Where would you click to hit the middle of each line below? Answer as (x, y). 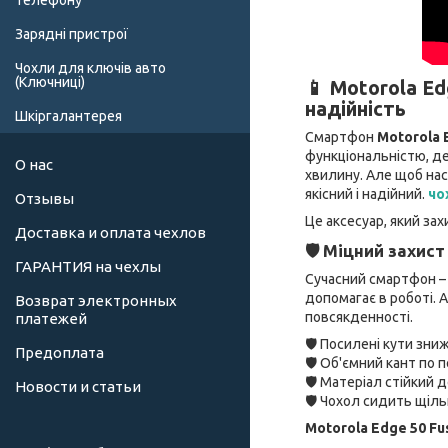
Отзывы (44, 199)
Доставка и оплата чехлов (110, 233)
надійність (355, 108)
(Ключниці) (50, 82)
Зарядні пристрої (71, 34)
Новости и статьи (78, 387)
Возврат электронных (96, 301)
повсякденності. (359, 316)
